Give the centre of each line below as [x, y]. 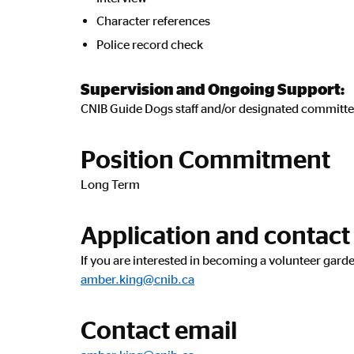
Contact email [159, 329]
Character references [153, 21]
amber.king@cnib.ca [137, 279]
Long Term [110, 184]
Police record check [150, 44]
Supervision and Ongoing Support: [213, 88]
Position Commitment [205, 158]
